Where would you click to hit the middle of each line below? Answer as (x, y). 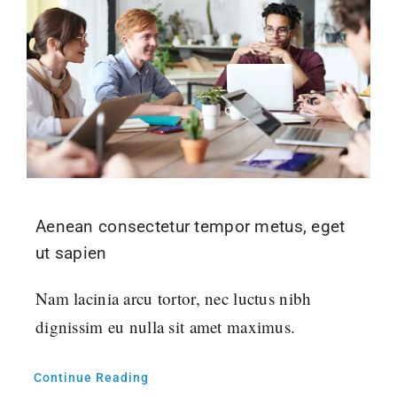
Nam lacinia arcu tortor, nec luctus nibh (173, 298)
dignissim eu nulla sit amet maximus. (165, 326)
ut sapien (71, 253)
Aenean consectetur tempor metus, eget (190, 226)
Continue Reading (91, 377)
